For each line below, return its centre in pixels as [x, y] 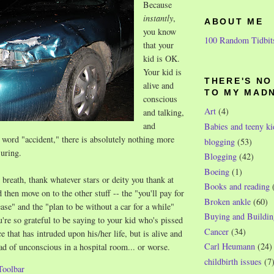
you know [160, 31]
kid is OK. [161, 58]
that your [158, 45]
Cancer [217, 231]
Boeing [217, 171]
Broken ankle [228, 201]
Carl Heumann [230, 246]
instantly [158, 18]
